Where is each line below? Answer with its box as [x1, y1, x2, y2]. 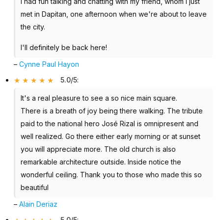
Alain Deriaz [19, 200, 58, 209]
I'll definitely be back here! [20, 43, 107, 52]
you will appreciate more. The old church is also [20, 145, 176, 154]
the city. [20, 22, 45, 31]
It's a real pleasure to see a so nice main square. [20, 94, 177, 103]
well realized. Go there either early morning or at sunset [20, 132, 200, 141]
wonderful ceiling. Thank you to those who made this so [20, 170, 202, 179]
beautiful [20, 183, 49, 192]
